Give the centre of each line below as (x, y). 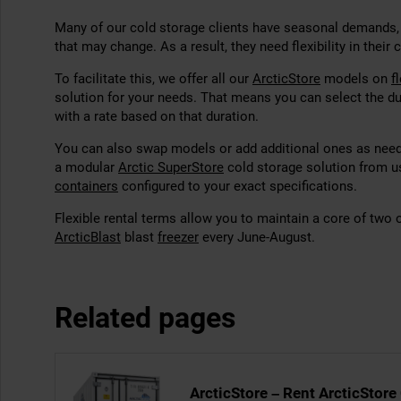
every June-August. (257, 237)
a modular (86, 167)
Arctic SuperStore (171, 167)
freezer (178, 237)
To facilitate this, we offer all (142, 79)
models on (356, 79)
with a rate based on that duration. (157, 116)
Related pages (145, 318)
